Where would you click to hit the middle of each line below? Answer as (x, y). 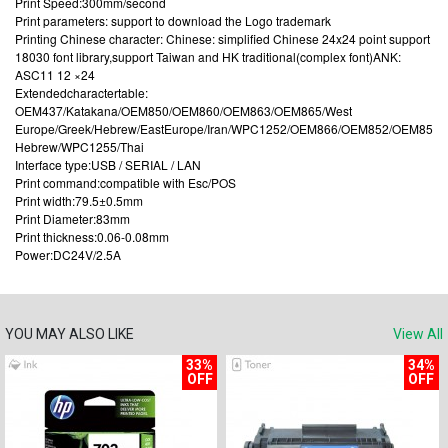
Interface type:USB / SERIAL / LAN (108, 164)
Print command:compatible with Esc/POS (125, 182)
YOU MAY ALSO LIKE (69, 334)
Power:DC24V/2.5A (68, 254)
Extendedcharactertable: (81, 92)
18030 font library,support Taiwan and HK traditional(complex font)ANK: (208, 56)
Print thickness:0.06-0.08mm (92, 236)
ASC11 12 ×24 (55, 74)
